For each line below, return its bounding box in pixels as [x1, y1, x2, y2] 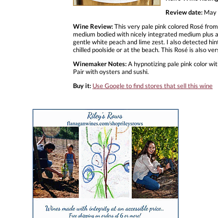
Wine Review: [73, 22, 113, 30]
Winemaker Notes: [73, 59, 127, 68]
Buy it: [73, 81, 91, 90]
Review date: [165, 8, 202, 16]
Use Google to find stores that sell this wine [92, 81, 213, 90]
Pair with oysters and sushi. [73, 67, 149, 75]
